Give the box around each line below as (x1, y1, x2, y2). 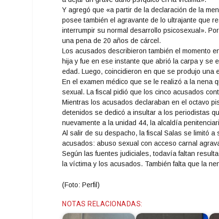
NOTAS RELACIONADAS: (62, 199, 143, 208)
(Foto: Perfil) (62, 180, 100, 189)
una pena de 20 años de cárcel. (62, 36, 161, 44)
